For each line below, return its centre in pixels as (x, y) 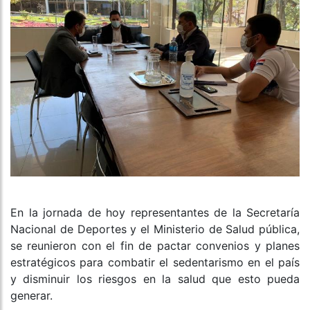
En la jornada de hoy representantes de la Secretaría (155, 213)
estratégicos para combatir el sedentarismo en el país (155, 263)
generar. (31, 296)
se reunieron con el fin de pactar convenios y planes (155, 246)
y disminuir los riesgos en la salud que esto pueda (155, 279)
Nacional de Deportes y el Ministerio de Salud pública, (155, 229)
